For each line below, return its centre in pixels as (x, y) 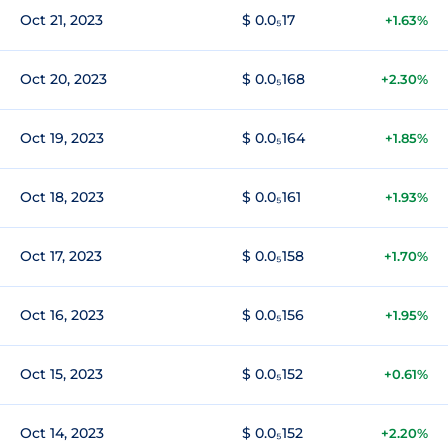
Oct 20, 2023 (63, 79)
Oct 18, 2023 (62, 197)
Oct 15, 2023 (61, 374)
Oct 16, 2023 (62, 315)
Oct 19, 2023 (62, 138)
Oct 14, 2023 (62, 433)
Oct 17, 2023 (61, 256)
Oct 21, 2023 (61, 20)
